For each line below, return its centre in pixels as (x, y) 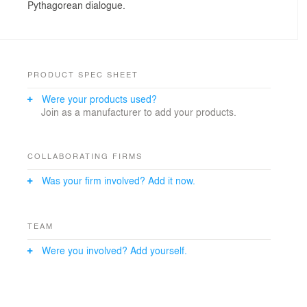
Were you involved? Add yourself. (114, 250)
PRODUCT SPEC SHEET (83, 74)
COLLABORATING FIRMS (85, 156)
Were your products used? (99, 99)
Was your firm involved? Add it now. (119, 181)
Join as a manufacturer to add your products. (139, 112)
